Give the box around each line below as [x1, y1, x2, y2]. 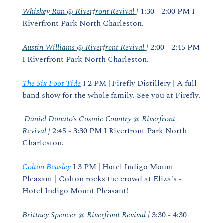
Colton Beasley [22, 161, 71, 173]
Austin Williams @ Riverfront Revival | [22, 41, 148, 53]
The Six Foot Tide [22, 77, 81, 89]
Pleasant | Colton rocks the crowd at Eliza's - [22, 173, 182, 185]
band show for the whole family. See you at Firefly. [22, 89, 200, 101]
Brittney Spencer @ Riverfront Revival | [22, 209, 150, 221]
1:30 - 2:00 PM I [138, 5, 195, 17]
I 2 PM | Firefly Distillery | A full [81, 77, 197, 89]
